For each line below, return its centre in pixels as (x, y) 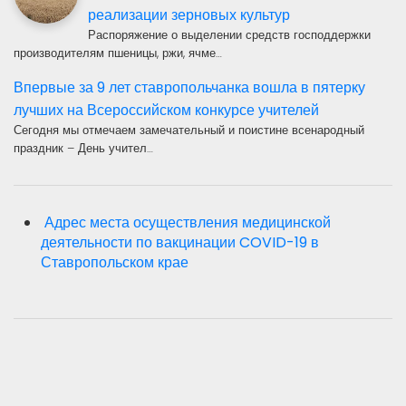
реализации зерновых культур (189, 15)
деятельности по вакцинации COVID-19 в (180, 243)
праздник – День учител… (83, 149)
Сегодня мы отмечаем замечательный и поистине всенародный (189, 130)
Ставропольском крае (115, 263)
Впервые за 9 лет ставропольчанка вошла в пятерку (189, 88)
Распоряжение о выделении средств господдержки (229, 35)
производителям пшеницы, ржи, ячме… (118, 53)
